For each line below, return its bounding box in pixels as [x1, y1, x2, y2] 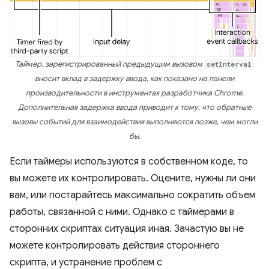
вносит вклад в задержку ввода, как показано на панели [35, 74, 234, 84]
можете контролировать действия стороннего [10, 240, 220, 252]
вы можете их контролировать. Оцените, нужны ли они [10, 172, 256, 185]
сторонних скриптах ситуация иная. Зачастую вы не [10, 223, 244, 235]
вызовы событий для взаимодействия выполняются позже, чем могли [11, 117, 258, 127]
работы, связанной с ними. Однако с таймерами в [10, 206, 234, 219]
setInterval [207, 59, 252, 69]
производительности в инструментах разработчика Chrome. [25, 88, 244, 98]
